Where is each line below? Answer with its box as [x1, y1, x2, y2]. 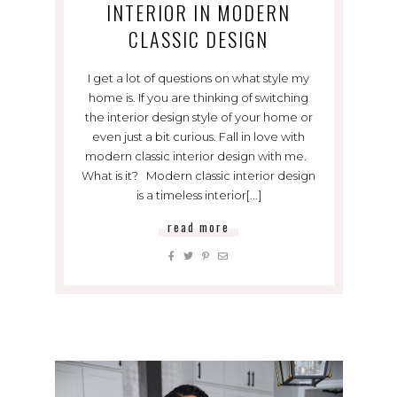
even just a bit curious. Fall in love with [92, 128, 305, 144]
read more [167, 217, 230, 236]
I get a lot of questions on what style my [88, 70, 309, 85]
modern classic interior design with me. [85, 148, 312, 163]
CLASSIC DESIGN [128, 24, 269, 53]
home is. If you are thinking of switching [89, 90, 308, 105]
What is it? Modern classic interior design [82, 167, 315, 183]
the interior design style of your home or [84, 109, 313, 124]
